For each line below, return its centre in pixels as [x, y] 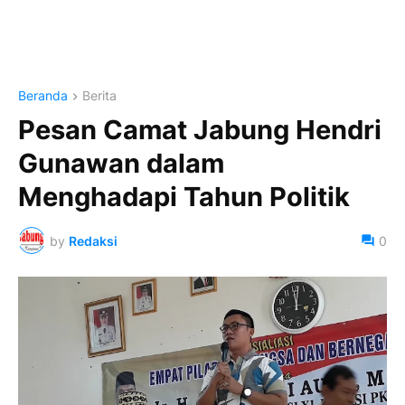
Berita [99, 95]
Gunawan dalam [121, 164]
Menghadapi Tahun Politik [184, 197]
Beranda [43, 95]
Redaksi [93, 240]
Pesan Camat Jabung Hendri [200, 130]
